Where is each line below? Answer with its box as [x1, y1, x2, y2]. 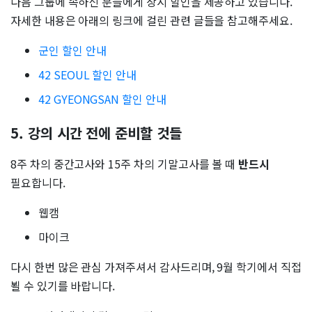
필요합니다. [10, 173, 65, 191]
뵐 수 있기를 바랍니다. [10, 276, 116, 294]
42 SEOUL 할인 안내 [38, 65, 137, 83]
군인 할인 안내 [38, 41, 107, 58]
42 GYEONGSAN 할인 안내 [38, 90, 166, 107]
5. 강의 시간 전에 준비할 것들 [10, 122, 182, 143]
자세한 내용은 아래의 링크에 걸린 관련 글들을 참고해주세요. [10, 11, 292, 29]
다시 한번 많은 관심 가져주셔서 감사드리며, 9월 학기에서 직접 [10, 258, 302, 275]
